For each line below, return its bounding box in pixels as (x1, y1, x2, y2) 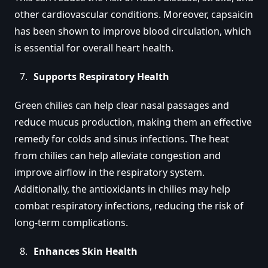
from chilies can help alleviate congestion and (14, 148, 221, 162)
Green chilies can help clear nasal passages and (14, 98, 229, 112)
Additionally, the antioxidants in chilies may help (14, 182, 230, 196)
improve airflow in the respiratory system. (14, 165, 205, 179)
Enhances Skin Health (33, 244, 138, 258)
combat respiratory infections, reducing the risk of (14, 199, 243, 212)
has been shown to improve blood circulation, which (14, 24, 251, 38)
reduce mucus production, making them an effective (14, 115, 252, 129)
